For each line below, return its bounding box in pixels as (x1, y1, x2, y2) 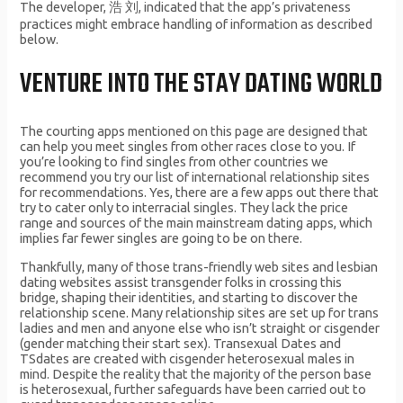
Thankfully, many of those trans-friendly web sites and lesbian (20, 258, 379, 274)
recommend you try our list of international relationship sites (20, 169, 371, 185)
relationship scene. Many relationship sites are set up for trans (20, 304, 380, 320)
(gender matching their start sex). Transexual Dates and (20, 335, 342, 351)
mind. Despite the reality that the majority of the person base (20, 365, 372, 381)
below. (20, 31, 59, 47)
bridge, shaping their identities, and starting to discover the (20, 289, 359, 305)
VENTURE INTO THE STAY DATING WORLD (20, 64, 383, 106)
